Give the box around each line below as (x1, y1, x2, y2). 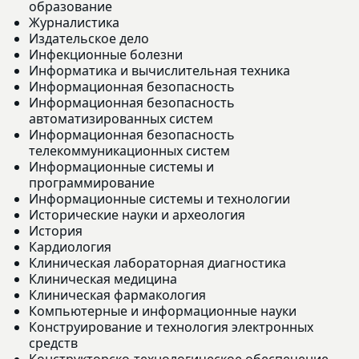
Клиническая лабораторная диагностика (29, 253, 286, 272)
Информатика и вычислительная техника (29, 61, 290, 79)
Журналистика (29, 13, 119, 31)
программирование (29, 173, 155, 192)
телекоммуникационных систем (29, 141, 230, 159)
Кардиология (29, 237, 111, 256)
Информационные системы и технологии (29, 189, 290, 208)
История (29, 221, 83, 240)
